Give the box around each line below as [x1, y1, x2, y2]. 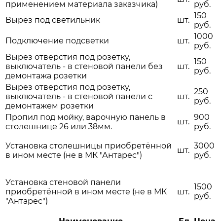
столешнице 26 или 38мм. [5, 122, 112, 132]
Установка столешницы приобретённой [5, 141, 172, 151]
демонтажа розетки [5, 71, 87, 81]
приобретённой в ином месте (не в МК [5, 187, 167, 197]
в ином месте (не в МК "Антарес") [5, 150, 142, 160]
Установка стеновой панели [5, 178, 121, 187]
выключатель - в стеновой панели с [5, 92, 152, 102]
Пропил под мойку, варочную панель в [5, 112, 166, 122]
